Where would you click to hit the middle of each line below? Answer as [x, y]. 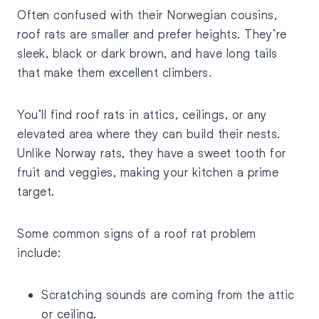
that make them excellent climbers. [114, 73]
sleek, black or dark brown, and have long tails [147, 53]
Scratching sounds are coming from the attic [168, 295]
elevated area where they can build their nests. [149, 134]
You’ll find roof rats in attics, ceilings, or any [142, 115]
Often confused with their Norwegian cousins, [147, 15]
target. [36, 192]
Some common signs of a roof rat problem [137, 234]
